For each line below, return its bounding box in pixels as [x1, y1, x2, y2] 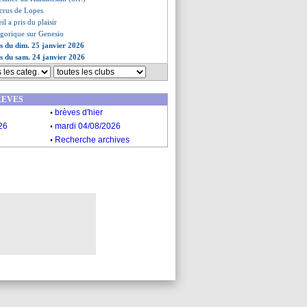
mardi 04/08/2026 [55, 121, 121, 131]
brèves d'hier [55, 108, 103, 117]
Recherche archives [55, 135, 130, 145]
